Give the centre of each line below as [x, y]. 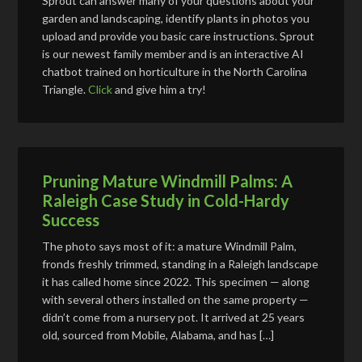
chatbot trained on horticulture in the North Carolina [175, 71]
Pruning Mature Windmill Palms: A [168, 181]
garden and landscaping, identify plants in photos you [176, 18]
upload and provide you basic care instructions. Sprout [179, 36]
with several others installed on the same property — [176, 299]
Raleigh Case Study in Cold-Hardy [166, 200]
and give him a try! [160, 89]
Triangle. [65, 89]
